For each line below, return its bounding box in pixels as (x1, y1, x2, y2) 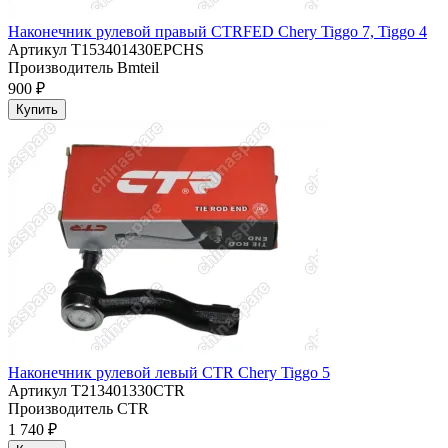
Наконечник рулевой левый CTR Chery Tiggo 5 (8, 364, 330, 382)
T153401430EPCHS (67, 41, 204, 59)
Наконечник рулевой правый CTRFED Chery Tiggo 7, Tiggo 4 (8, 23, 427, 41)
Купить (16, 102, 58, 118)
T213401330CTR (67, 382, 185, 400)
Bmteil (113, 59, 159, 77)
